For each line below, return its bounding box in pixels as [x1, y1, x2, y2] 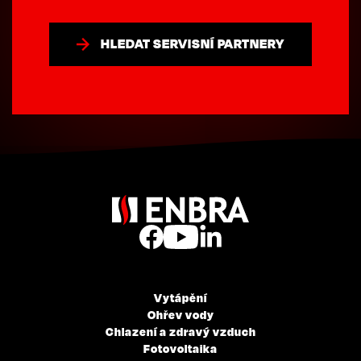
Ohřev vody [147, 307, 214, 322]
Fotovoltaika [143, 341, 218, 355]
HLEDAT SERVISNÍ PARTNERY [101, 35, 284, 52]
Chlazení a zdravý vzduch [105, 324, 256, 338]
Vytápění [154, 290, 207, 305]
